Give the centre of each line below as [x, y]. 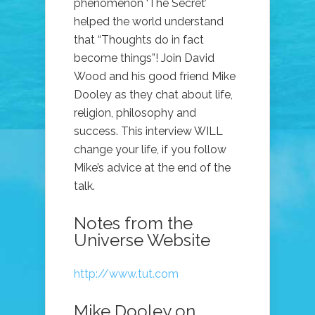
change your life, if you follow [150, 150]
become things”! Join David [144, 58]
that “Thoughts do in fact [139, 40]
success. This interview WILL [148, 131]
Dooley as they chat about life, [153, 95]
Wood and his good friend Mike [155, 77]
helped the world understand [149, 22]
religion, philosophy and [135, 113]
